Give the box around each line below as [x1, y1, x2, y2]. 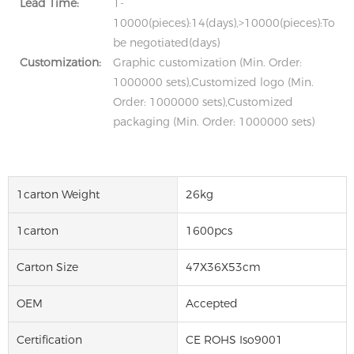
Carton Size [17, 259, 78, 274]
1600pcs [185, 223, 232, 238]
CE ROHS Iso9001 [185, 332, 283, 347]
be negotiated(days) [113, 36, 220, 50]
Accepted [185, 296, 238, 311]
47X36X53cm [185, 259, 261, 274]
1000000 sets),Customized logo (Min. [113, 75, 314, 89]
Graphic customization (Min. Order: [113, 55, 302, 70]
